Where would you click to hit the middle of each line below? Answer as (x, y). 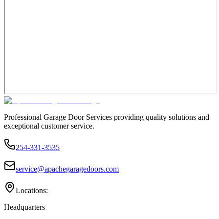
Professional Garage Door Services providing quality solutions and (107, 117)
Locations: (32, 190)
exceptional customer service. (49, 126)
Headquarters (24, 207)
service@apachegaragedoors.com (67, 169)
